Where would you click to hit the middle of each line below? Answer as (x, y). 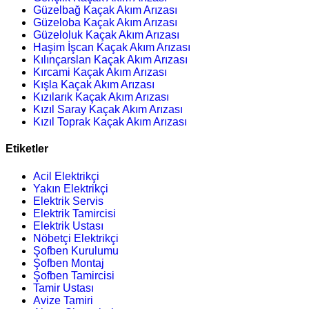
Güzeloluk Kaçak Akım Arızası (106, 35)
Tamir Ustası (63, 288)
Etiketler (27, 149)
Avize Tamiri (63, 300)
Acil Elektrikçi (66, 176)
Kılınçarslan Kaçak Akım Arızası (110, 60)
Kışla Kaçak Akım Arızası (94, 85)
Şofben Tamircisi (74, 275)
